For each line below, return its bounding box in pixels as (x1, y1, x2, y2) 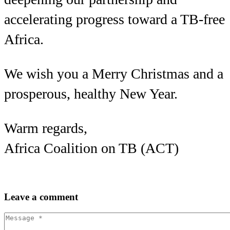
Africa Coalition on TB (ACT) (4, 140, 179, 157)
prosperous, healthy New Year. (4, 86, 178, 102)
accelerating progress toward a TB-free (4, 11, 225, 28)
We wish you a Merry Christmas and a (4, 66, 223, 82)
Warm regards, (4, 120, 87, 137)
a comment (32, 191, 78, 203)
